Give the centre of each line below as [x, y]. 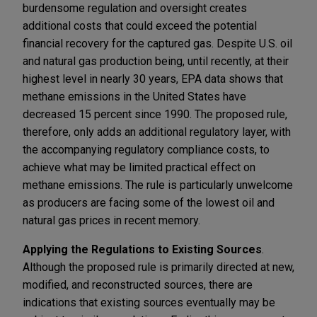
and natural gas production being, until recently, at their [156, 61]
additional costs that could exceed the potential [140, 25]
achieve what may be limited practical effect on [139, 167]
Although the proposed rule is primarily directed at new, [158, 267]
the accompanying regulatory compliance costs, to [146, 149]
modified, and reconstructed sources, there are [138, 284]
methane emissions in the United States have [134, 96]
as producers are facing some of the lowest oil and [149, 202]
